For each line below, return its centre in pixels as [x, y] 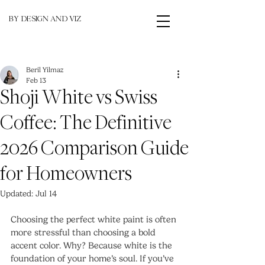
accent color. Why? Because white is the [93, 245]
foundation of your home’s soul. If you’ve [93, 258]
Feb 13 [36, 80]
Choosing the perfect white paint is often [95, 219]
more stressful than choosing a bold [84, 232]
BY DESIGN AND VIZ [45, 20]
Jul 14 [46, 194]
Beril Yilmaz [45, 70]
